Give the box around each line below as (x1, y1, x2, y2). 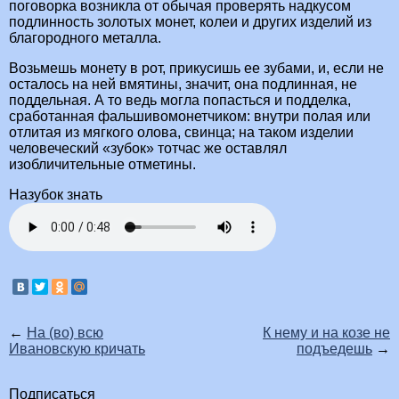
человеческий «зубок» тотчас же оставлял (9, 141, 287, 157)
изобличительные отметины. (9, 157, 196, 173)
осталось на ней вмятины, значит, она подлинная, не (9, 77, 357, 93)
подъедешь (297, 341, 372, 357)
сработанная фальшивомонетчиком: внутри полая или (9, 109, 370, 125)
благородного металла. (9, 30, 161, 46)
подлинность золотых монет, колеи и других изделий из (9, 14, 371, 30)
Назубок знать (9, 187, 102, 203)
